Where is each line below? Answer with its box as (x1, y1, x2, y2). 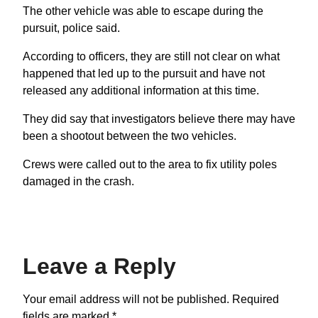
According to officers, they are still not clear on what (23, 50, 280, 62)
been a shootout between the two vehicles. (23, 129, 236, 142)
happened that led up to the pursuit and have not (23, 67, 265, 79)
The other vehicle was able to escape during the (23, 4, 263, 17)
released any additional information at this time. (23, 84, 259, 97)
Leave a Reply (23, 253, 176, 279)
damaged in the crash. (23, 175, 134, 187)
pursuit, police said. (23, 21, 120, 34)
